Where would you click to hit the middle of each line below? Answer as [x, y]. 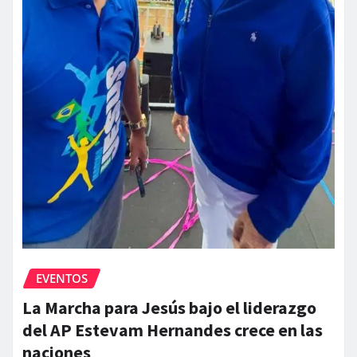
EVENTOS [62, 279]
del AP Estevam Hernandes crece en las [173, 330]
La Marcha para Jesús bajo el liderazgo [169, 307]
